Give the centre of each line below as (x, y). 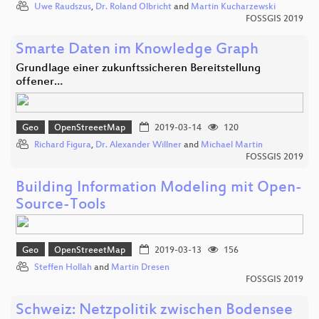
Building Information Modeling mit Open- (159, 189)
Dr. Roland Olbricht (134, 7)
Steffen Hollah (63, 268)
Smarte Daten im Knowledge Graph (137, 50)
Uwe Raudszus (63, 7)
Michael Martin (232, 146)
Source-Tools (61, 206)
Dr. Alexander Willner (138, 146)
